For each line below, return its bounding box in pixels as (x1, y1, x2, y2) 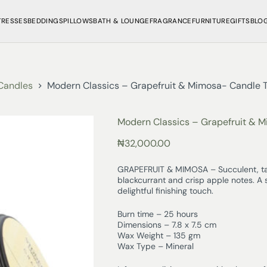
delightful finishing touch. (117, 185, 213, 197)
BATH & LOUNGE (93, 17, 150, 26)
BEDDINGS (27, 17, 63, 26)
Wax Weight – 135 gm (117, 230, 200, 241)
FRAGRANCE (149, 17, 192, 26)
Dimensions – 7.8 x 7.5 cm (117, 219, 216, 231)
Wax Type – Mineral (117, 241, 194, 252)
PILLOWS (63, 17, 94, 26)
